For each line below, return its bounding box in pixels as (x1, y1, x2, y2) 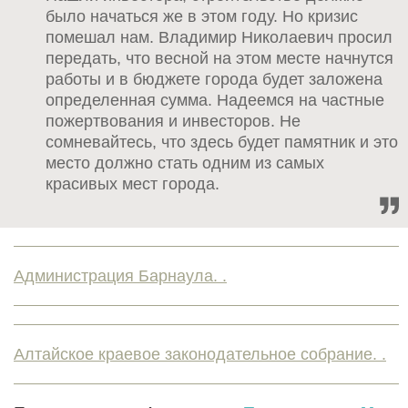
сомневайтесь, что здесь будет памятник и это (46, 133, 398, 152)
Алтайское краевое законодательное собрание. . (14, 345, 386, 364)
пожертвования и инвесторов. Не (46, 112, 301, 131)
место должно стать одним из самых (46, 154, 324, 173)
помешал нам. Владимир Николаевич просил (46, 28, 393, 47)
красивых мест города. (46, 175, 219, 194)
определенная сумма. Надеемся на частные (46, 91, 384, 110)
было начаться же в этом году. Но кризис (46, 7, 358, 26)
